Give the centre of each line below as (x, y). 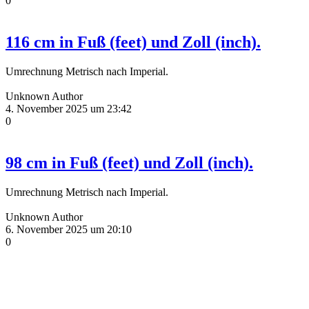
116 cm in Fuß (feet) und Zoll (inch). (133, 42)
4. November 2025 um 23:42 (69, 109)
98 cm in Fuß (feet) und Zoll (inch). (129, 162)
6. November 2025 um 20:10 (69, 229)
